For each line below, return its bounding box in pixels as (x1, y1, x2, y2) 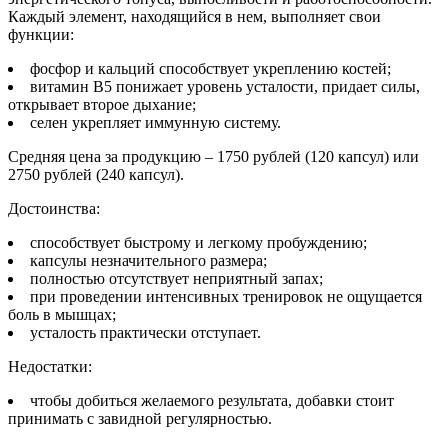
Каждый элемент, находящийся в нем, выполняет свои (8, 8, 381, 26)
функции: (8, 26, 74, 44)
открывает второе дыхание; (8, 96, 196, 114)
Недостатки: (8, 358, 92, 376)
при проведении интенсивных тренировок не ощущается (30, 288, 422, 306)
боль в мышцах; (8, 306, 116, 324)
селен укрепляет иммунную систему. (30, 114, 281, 132)
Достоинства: (8, 200, 100, 218)
